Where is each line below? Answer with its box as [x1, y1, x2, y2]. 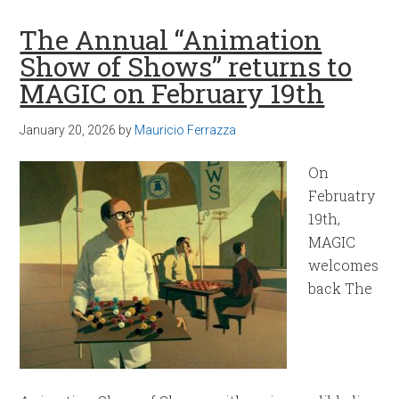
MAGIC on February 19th [20, 76, 325, 110]
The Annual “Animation [20, 22, 322, 57]
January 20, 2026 [20, 123, 117, 137]
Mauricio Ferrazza [134, 123, 237, 137]
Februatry [308, 186, 376, 205]
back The [308, 279, 373, 297]
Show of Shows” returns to [20, 49, 353, 84]
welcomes [308, 256, 379, 274]
